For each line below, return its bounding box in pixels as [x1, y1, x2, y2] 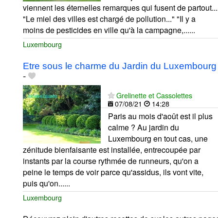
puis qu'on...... [23, 177, 70, 189]
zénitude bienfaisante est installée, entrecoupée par [23, 144, 200, 155]
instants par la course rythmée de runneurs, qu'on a [23, 155, 199, 166]
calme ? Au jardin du [108, 121, 179, 133]
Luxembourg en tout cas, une [108, 132, 208, 144]
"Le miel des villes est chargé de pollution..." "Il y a [23, 13, 196, 24]
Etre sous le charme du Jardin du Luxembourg [23, 60, 217, 71]
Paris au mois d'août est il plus [108, 110, 213, 122]
